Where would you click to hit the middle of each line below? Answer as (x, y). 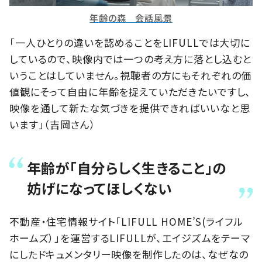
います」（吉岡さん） (53, 125)
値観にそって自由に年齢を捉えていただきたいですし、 (130, 92)
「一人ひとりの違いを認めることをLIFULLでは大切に (130, 43)
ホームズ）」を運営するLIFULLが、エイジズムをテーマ (130, 237)
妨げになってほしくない (100, 188)
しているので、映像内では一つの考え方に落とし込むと (131, 59)
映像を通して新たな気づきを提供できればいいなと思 (130, 108)
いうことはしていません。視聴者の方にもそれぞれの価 (131, 75)
